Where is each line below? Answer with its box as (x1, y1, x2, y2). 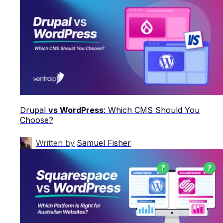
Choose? (20, 114, 53, 125)
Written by (36, 137, 75, 148)
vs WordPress (48, 105, 104, 115)
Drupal (20, 105, 48, 115)
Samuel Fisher (77, 137, 131, 148)
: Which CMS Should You (104, 105, 200, 115)
